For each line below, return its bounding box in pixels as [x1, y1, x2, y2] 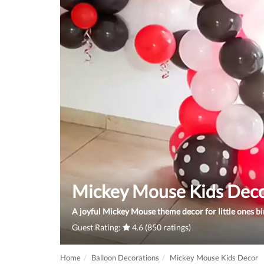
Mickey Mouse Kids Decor [170, 253, 258, 262]
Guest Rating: [72, 222, 123, 232]
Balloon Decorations [91, 253, 159, 262]
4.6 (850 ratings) [130, 222, 191, 232]
